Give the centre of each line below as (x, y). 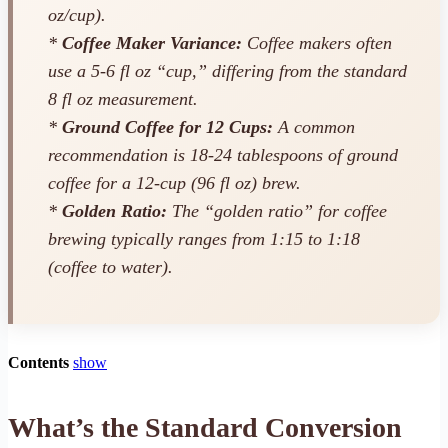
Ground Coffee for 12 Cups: (167, 127)
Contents (38, 363)
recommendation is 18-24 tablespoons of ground (223, 155)
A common (314, 127)
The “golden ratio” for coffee (277, 211)
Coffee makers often (317, 43)
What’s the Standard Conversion (205, 428)
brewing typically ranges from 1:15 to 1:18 (204, 239)
